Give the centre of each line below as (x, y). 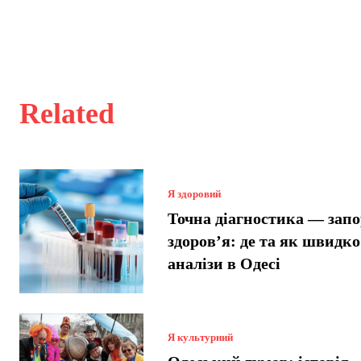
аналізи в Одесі (224, 263)
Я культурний (200, 338)
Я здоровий (194, 193)
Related (67, 114)
